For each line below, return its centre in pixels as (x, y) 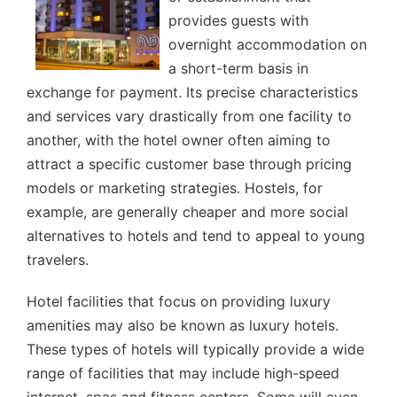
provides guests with (238, 20)
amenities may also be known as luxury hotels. (183, 325)
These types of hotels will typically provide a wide (195, 349)
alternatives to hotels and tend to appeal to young (196, 236)
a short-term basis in (238, 68)
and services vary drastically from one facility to (189, 116)
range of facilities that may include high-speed (183, 373)
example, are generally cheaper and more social (187, 212)
